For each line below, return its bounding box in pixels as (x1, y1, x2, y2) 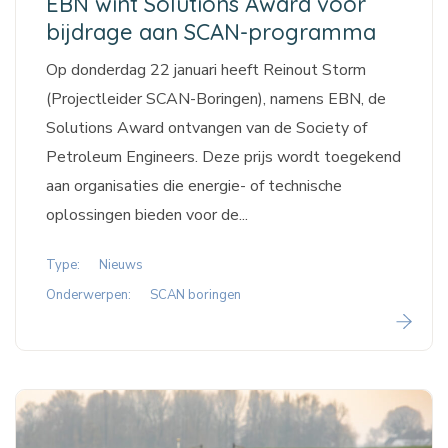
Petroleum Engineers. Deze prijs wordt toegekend (46, 146, 401, 169)
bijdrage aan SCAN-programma (46, 18, 376, 47)
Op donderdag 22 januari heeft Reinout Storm (46, 59, 366, 82)
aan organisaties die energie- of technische (46, 175, 342, 198)
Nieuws (99, 256, 143, 275)
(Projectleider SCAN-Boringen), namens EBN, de (46, 88, 386, 111)
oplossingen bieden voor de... (46, 204, 248, 227)
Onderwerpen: (46, 286, 131, 305)
